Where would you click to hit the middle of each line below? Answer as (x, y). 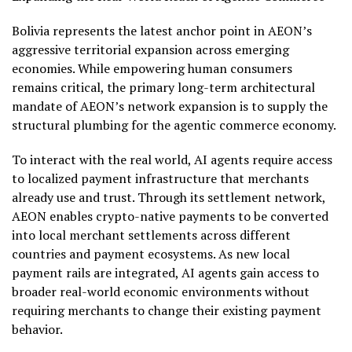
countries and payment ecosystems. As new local (151, 254)
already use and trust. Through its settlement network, (169, 197)
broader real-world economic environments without (161, 291)
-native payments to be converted (231, 216)
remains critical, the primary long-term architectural (163, 87)
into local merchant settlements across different (151, 235)
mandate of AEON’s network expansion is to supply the (170, 106)
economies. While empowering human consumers (152, 68)
